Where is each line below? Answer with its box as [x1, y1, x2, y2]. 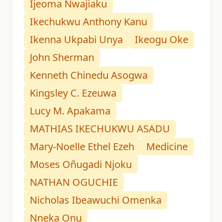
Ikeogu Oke [135, 33, 188, 47]
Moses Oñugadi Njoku [30, 158, 132, 171]
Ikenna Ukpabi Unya [30, 33, 123, 47]
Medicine [146, 140, 188, 154]
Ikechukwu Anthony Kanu [30, 15, 147, 29]
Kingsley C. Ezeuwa [30, 86, 116, 100]
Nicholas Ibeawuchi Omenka [30, 193, 162, 207]
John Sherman [30, 51, 94, 64]
